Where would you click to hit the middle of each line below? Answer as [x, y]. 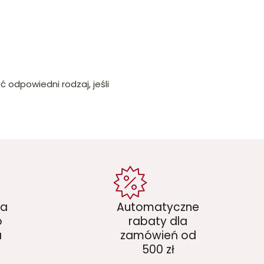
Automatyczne [158, 207]
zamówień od [158, 235]
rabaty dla [158, 221]
